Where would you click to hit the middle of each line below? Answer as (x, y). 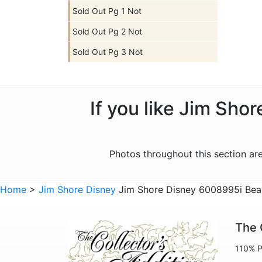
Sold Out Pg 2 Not (107, 31)
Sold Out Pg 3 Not (108, 52)
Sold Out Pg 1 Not (107, 11)
